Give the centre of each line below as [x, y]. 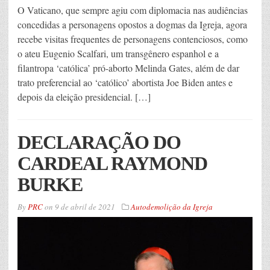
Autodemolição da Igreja [172, 207]
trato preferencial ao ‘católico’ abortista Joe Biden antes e [125, 83]
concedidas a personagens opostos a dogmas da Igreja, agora [132, 25]
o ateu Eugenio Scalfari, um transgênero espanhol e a [118, 54]
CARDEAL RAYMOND [112, 164]
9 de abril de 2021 [85, 207]
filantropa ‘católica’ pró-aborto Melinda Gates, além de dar [128, 68]
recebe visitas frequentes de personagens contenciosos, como [133, 39]
